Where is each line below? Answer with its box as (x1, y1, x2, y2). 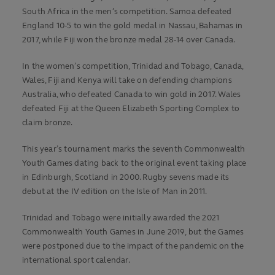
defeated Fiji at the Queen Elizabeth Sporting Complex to (22, 103, 240, 114)
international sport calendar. (22, 255, 131, 265)
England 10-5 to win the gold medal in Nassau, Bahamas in (22, 20, 243, 31)
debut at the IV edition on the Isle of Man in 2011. (22, 186, 207, 196)
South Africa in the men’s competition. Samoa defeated (22, 6, 232, 17)
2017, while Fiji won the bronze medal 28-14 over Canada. (22, 34, 236, 45)
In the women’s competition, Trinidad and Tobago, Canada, (22, 61, 244, 71)
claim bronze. (22, 117, 73, 128)
